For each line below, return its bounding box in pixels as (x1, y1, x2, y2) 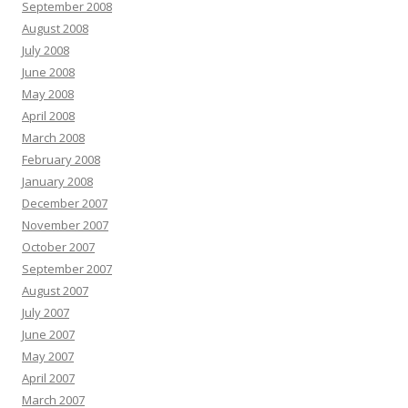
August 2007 (22, 282, 88, 300)
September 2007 (22, 260, 112, 278)
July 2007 (22, 304, 69, 321)
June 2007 (22, 326, 75, 343)
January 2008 (22, 173, 93, 190)
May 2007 (22, 348, 74, 365)
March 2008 (22, 129, 85, 147)
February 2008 (22, 151, 100, 168)
